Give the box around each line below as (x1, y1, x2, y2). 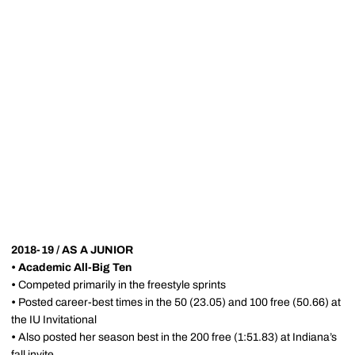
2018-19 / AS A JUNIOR (11, 244, 133, 256)
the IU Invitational (11, 314, 97, 326)
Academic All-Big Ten (18, 261, 132, 273)
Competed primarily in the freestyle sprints (18, 279, 226, 291)
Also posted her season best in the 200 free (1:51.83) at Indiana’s (18, 331, 337, 343)
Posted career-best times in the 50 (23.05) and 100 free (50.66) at (18, 296, 341, 308)
